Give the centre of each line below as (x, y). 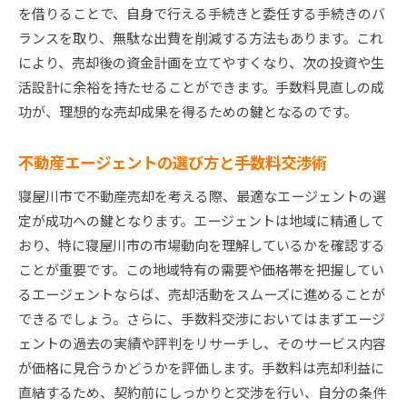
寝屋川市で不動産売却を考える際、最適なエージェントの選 (202, 196)
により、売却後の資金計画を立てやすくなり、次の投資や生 (201, 63)
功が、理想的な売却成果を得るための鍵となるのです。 (188, 112)
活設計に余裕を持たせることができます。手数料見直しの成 (201, 87)
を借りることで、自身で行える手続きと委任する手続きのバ (202, 14)
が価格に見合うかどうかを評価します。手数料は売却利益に (201, 368)
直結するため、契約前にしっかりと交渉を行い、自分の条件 (202, 392)
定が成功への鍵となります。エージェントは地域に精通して (201, 221)
